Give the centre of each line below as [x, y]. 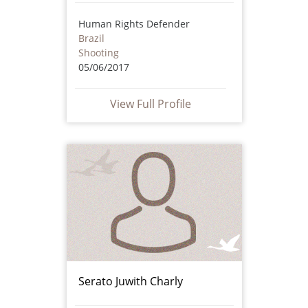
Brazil [91, 38]
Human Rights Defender [134, 23]
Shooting [98, 52]
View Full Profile [150, 103]
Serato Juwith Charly [130, 281]
